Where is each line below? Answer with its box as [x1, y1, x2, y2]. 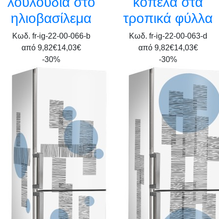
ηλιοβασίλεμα [11, 11, 91, 26]
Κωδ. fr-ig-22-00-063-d [129, 32, 207, 40]
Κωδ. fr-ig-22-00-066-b [12, 32, 90, 40]
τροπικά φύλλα [123, 11, 213, 26]
